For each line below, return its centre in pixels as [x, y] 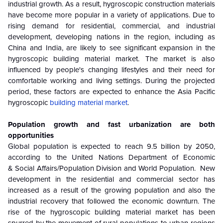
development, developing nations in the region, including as [111, 37]
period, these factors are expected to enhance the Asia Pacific [111, 92]
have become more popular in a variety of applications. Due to [111, 15]
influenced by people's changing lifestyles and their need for [111, 70]
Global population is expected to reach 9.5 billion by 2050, [111, 147]
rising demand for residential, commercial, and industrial [111, 26]
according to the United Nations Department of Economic [111, 158]
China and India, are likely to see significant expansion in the [111, 48]
